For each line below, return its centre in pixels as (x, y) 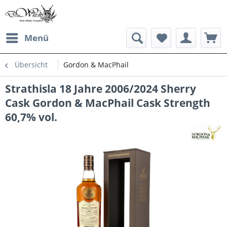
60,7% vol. (31, 117)
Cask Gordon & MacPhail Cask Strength (108, 103)
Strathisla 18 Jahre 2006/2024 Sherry (101, 89)
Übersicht (31, 65)
